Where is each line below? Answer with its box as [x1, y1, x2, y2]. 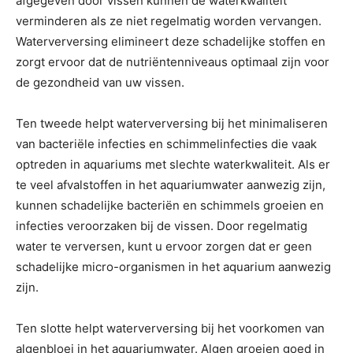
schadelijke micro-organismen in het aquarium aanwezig [16, 259, 331, 274]
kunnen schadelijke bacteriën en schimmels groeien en [16, 198, 324, 213]
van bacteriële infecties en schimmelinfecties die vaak [16, 136, 317, 151]
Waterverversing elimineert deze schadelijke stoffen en [16, 34, 325, 49]
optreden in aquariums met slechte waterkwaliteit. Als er [16, 157, 330, 172]
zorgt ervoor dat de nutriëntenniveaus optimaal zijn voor [16, 54, 329, 69]
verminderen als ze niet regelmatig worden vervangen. [16, 13, 321, 28]
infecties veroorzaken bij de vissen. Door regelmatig [16, 218, 307, 233]
